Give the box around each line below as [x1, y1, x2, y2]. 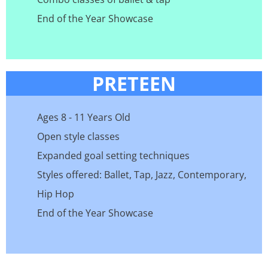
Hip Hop [37, 187, 74, 201]
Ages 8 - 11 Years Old [37, 111, 130, 124]
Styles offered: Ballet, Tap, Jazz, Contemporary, [37, 168, 246, 182]
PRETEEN [92, 71, 176, 97]
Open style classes [37, 130, 120, 144]
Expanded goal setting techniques [37, 149, 190, 163]
